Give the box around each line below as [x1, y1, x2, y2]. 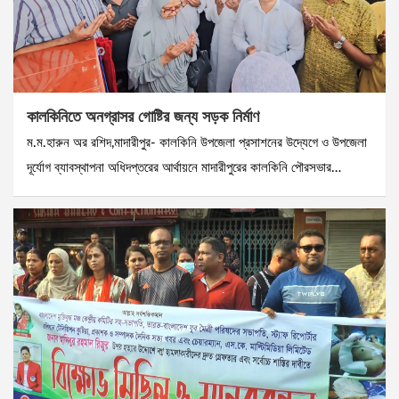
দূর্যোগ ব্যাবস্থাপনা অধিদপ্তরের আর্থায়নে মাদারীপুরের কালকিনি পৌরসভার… [27, 161, 341, 175]
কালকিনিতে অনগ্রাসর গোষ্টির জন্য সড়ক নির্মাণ [27, 105, 259, 127]
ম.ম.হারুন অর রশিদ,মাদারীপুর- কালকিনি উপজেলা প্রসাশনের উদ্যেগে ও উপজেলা [27, 136, 367, 151]
